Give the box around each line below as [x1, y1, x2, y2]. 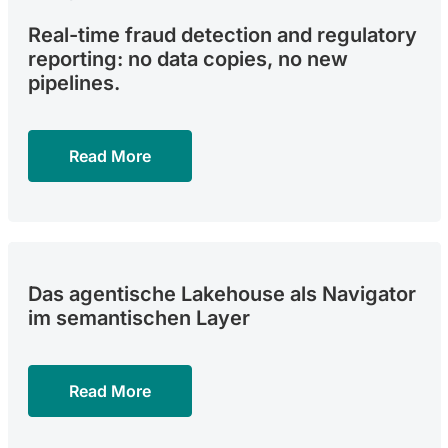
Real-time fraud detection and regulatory [27, 22, 417, 47]
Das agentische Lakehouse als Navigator [27, 281, 416, 306]
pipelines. [27, 70, 120, 95]
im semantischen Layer [27, 305, 250, 330]
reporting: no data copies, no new [27, 46, 348, 71]
